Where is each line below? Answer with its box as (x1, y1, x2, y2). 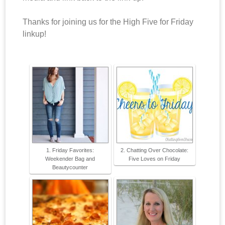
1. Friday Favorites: (46, 147, 94, 154)
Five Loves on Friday (128, 156, 180, 162)
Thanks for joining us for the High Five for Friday (23, 18, 194, 27)
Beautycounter (52, 164, 88, 171)
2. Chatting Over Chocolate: (120, 147, 188, 154)
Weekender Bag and (45, 156, 95, 162)
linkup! (23, 30, 49, 39)
